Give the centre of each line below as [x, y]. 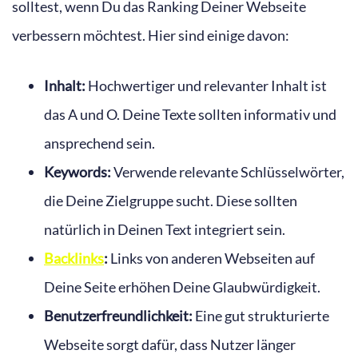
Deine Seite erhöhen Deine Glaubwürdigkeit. [182, 286]
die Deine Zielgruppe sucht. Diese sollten [171, 200]
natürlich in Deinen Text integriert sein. [165, 229]
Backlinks [74, 258]
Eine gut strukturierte [261, 315]
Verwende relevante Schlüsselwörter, [228, 171]
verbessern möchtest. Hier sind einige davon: [151, 35]
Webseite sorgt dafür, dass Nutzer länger [170, 344]
